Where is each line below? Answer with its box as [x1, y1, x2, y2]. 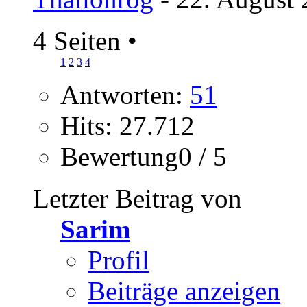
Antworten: [60, 79, 190, 110]
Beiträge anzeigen [88, 275, 280, 306]
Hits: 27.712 [60, 110, 195, 140]
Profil [88, 245, 149, 275]
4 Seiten [33, 25, 127, 56]
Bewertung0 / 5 [60, 141, 227, 171]
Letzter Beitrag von [33, 183, 242, 213]
